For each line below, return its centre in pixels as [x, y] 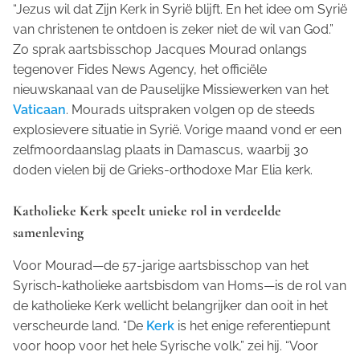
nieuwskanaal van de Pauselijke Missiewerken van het [171, 90]
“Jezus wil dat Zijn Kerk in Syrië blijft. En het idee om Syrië [180, 10]
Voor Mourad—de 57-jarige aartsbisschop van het [161, 266]
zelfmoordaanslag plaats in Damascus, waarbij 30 [161, 150]
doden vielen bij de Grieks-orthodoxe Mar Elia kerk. [163, 170]
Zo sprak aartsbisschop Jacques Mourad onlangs [160, 50]
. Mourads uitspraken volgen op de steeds [190, 110]
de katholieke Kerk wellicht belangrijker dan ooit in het [170, 306]
